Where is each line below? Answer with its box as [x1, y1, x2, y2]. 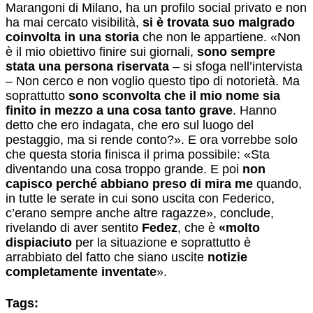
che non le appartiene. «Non [139, 30, 300, 45]
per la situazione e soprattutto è [72, 235, 251, 250]
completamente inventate [6, 265, 156, 279]
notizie [208, 250, 247, 265]
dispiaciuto [6, 235, 72, 250]
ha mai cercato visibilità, [6, 15, 143, 30]
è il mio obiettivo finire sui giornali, [6, 45, 197, 59]
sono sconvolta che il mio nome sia [68, 89, 280, 103]
